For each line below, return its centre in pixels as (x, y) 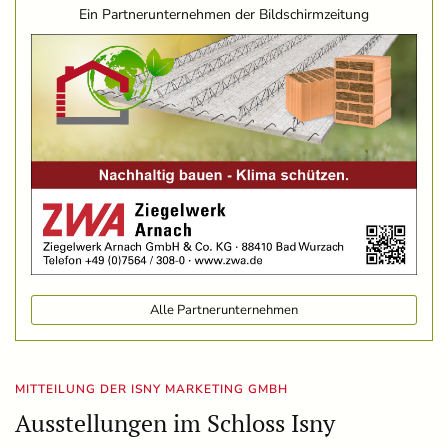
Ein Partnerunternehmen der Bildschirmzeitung (224, 14)
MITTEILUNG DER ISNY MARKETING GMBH (151, 388)
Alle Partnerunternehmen (224, 309)
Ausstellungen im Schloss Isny (175, 422)
